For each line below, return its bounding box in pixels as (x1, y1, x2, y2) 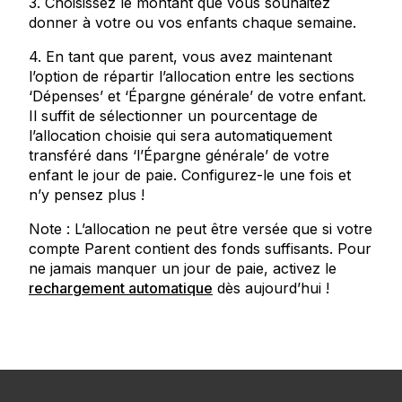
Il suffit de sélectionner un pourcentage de (29, 107, 318, 125)
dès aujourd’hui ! (213, 279, 329, 297)
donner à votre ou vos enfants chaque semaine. (29, 13, 356, 31)
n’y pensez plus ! (29, 186, 144, 204)
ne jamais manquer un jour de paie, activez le (29, 259, 336, 277)
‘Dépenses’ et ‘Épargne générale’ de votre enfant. (29, 87, 366, 105)
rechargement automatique (29, 279, 213, 297)
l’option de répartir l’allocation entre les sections (29, 67, 354, 85)
